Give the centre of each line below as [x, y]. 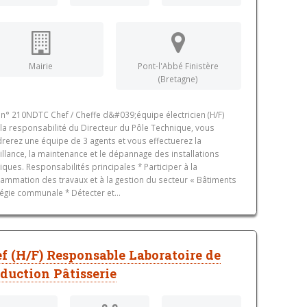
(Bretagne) [179, 79]
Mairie [41, 66]
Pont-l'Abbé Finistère [179, 66]
